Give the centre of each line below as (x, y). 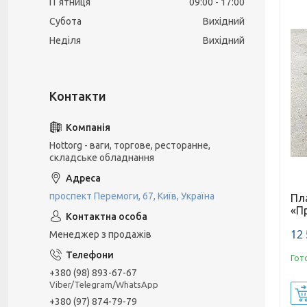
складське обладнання (102, 158)
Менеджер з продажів (100, 234)
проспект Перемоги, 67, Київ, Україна (132, 196)
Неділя (65, 40)
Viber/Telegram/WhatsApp (104, 284)
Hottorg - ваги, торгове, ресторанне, (130, 145)
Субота (65, 21)
